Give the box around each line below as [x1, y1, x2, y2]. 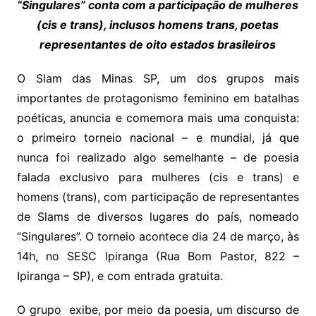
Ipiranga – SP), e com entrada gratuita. [16, 268, 223, 283]
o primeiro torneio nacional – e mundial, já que [16, 130, 300, 145]
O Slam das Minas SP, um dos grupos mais [16, 71, 300, 85]
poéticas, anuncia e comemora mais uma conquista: [16, 110, 300, 125]
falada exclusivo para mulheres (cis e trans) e [16, 169, 300, 184]
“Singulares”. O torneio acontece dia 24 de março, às [16, 229, 300, 243]
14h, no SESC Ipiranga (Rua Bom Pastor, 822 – [16, 248, 300, 263]
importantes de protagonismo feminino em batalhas [16, 90, 300, 105]
